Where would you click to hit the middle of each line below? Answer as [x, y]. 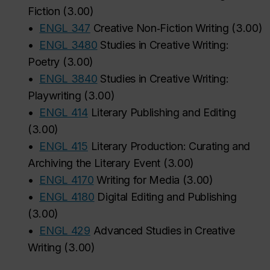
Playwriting [55, 96]
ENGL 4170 [67, 180]
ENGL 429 [65, 231]
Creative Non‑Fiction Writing [161, 28]
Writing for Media [138, 180]
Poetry [44, 62]
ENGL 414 [64, 112]
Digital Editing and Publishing [167, 197]
